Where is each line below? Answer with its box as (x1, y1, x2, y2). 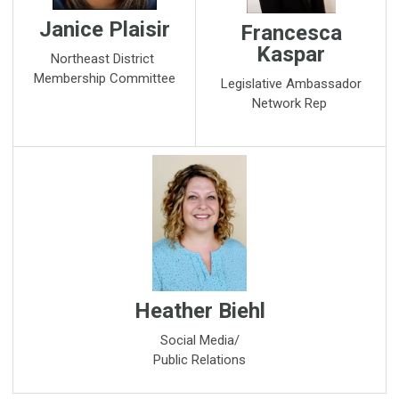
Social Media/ (159, 332, 240, 349)
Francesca (240, 20, 342, 45)
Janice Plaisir (38, 17, 170, 43)
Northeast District (51, 51, 158, 68)
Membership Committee (33, 70, 175, 87)
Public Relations (153, 352, 246, 369)
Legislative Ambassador (220, 75, 362, 92)
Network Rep (251, 94, 330, 111)
